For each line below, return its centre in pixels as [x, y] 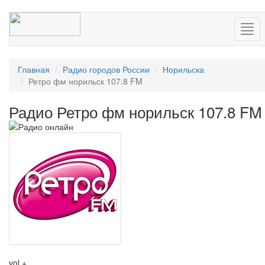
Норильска [183, 69]
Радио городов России [106, 69]
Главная [34, 69]
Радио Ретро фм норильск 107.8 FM [135, 112]
